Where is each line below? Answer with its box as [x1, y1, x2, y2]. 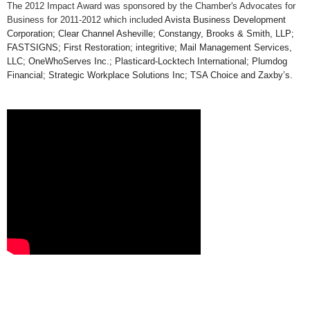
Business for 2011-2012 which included [7, 14, 165, 25]
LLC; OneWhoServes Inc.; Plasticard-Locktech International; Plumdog [7, 55, 287, 66]
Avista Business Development [165, 14, 286, 25]
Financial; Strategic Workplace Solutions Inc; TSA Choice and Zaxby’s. [7, 69, 293, 80]
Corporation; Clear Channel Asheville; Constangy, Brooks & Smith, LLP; [7, 28, 294, 39]
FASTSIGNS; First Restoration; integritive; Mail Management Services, [7, 42, 292, 53]
